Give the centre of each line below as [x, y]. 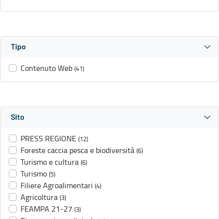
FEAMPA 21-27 [46, 209]
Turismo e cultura [50, 162]
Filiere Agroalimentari [57, 186]
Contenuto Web [46, 68]
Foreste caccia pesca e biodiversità [77, 150]
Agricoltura [39, 197]
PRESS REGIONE [48, 139]
